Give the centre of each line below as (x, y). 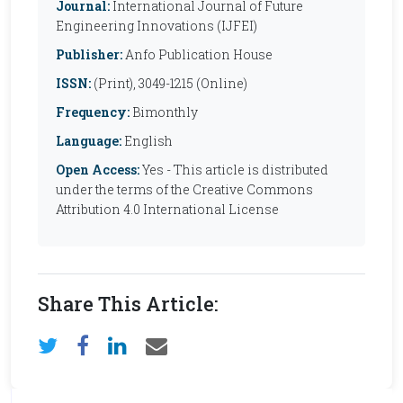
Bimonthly (164, 112)
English (147, 141)
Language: (89, 141)
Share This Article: (128, 304)
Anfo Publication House (197, 54)
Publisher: (89, 54)
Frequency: (93, 112)
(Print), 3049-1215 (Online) (169, 83)
